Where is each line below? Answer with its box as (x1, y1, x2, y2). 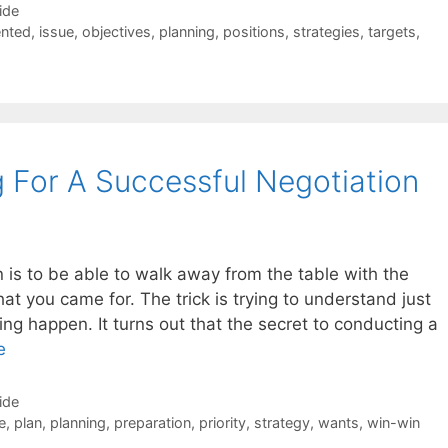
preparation (113, 413, 191, 431)
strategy (253, 413, 310, 431)
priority (198, 413, 246, 431)
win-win (366, 413, 420, 431)
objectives (81, 23, 151, 41)
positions (222, 23, 285, 41)
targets (367, 23, 416, 41)
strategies (292, 23, 360, 41)
